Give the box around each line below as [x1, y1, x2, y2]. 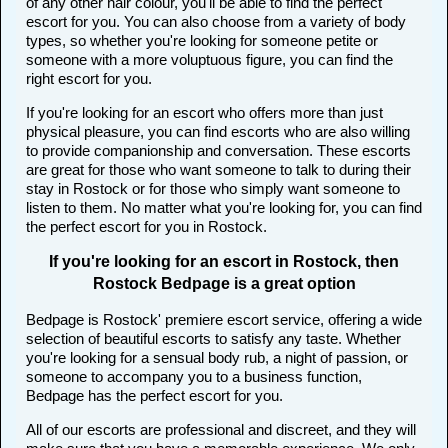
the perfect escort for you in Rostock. [26, 218, 267, 236]
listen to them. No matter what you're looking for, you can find [26, 199, 422, 217]
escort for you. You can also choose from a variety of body [26, 13, 406, 31]
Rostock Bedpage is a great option [92, 275, 356, 293]
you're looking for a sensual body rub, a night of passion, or [26, 349, 408, 367]
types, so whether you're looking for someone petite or [26, 32, 378, 50]
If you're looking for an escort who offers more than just [26, 104, 383, 122]
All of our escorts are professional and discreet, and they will [26, 421, 416, 439]
